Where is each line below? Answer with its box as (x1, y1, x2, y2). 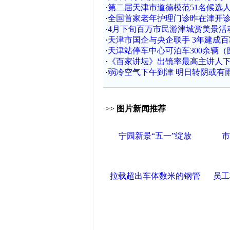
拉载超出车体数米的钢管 (109, 171, 200, 180)
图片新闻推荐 (116, 104, 166, 113)
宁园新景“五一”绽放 (118, 131, 191, 140)
